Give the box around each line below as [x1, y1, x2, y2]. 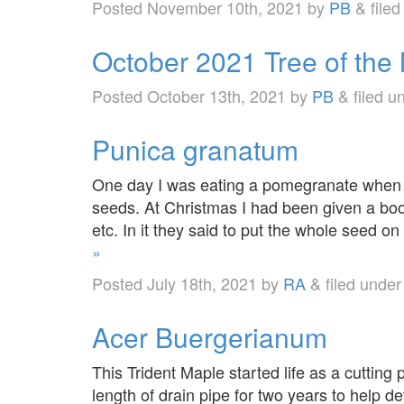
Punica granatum [92, 129, 298, 169]
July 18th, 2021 [147, 271, 257, 295]
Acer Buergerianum [92, 317, 327, 356]
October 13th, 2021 [147, 83, 286, 107]
